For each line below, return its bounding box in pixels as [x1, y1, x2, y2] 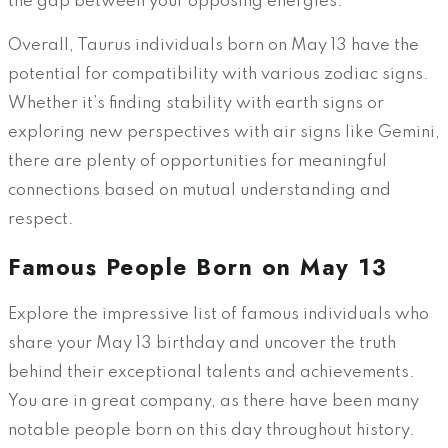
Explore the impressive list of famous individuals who [8, 306, 429, 324]
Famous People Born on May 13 [8, 250, 387, 283]
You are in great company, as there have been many [8, 393, 419, 411]
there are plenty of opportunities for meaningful [8, 152, 387, 170]
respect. [8, 210, 74, 228]
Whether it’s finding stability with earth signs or [8, 94, 384, 112]
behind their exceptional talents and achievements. [8, 364, 415, 382]
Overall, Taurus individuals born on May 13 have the [8, 36, 419, 54]
